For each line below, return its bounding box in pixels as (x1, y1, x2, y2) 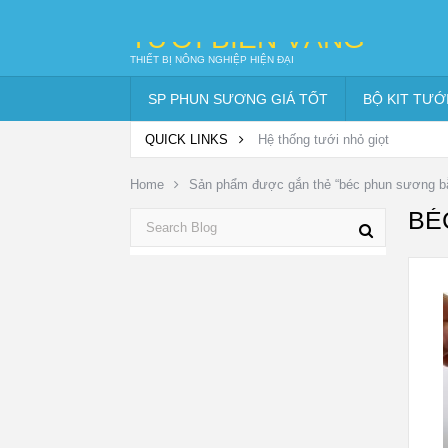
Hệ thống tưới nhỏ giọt (258, 132, 389, 147)
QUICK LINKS (145, 132, 232, 147)
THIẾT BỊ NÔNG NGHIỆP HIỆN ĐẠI (130, 54, 294, 65)
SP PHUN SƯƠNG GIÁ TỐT (148, 91, 328, 107)
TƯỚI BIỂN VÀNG (130, 23, 365, 54)
